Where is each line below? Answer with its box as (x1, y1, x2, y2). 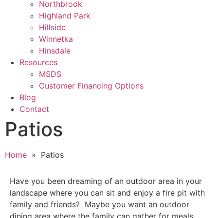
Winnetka (39, 34, 73, 44)
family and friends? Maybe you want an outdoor (10, 200, 189, 209)
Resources (19, 57, 57, 67)
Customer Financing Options (39, 81, 144, 91)
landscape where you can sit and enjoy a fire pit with (10, 188, 205, 198)
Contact (19, 104, 49, 114)
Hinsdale (39, 46, 71, 55)
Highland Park (39, 11, 91, 20)
